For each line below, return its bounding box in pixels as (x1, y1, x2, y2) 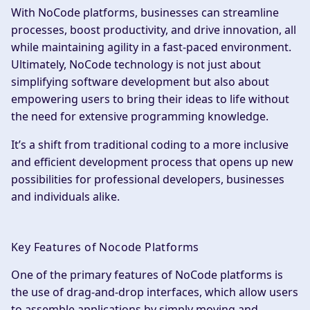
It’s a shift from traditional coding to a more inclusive (11, 136, 289, 152)
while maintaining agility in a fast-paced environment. (11, 39, 291, 55)
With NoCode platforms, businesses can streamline (11, 4, 279, 20)
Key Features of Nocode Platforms (11, 239, 199, 255)
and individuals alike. (11, 188, 120, 204)
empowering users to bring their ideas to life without (11, 91, 289, 107)
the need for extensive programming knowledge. (11, 108, 268, 124)
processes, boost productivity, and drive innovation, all (11, 21, 296, 37)
